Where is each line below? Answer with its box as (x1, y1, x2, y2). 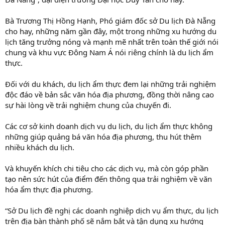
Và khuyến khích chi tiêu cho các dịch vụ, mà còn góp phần (5, 163, 208, 173)
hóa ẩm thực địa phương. (5, 184, 93, 194)
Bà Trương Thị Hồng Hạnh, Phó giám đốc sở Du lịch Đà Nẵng (5, 15, 215, 26)
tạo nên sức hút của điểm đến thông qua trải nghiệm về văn (5, 173, 212, 184)
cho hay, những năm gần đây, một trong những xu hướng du (5, 26, 216, 36)
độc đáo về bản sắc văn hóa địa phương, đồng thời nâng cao (5, 89, 214, 99)
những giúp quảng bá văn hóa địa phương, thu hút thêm (5, 131, 201, 142)
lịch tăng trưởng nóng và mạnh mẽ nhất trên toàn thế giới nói (5, 36, 218, 47)
